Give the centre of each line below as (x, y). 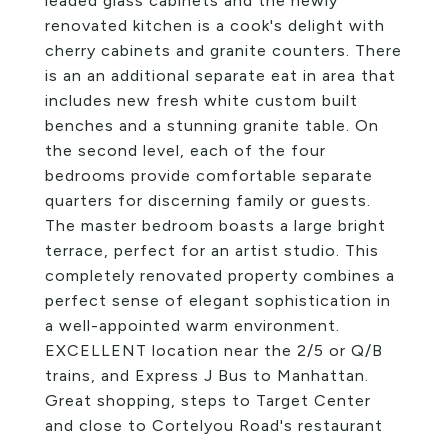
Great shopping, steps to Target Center (208, 400)
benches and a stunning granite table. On (212, 125)
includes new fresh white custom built (201, 100)
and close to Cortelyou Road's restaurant (214, 425)
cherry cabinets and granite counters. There (223, 50)
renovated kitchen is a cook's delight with (215, 25)
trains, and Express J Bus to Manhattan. (207, 375)
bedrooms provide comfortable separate (209, 175)
